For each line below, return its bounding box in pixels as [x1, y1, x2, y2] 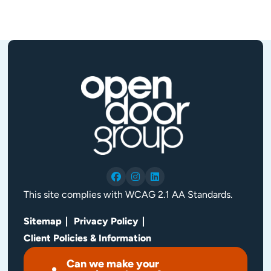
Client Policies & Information [23, 232, 151, 244]
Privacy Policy [73, 215, 139, 227]
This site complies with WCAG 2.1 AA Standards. [23, 189, 232, 201]
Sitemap [23, 215, 62, 227]
